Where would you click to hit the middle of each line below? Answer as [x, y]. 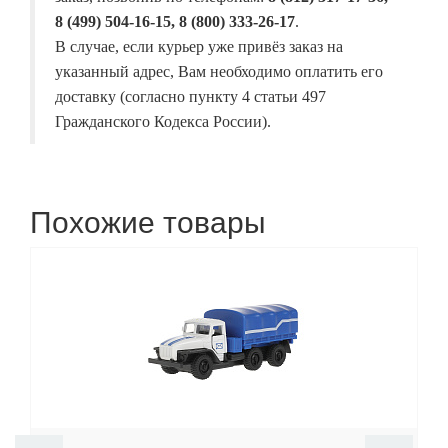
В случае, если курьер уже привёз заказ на [199, 47]
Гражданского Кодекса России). [163, 122]
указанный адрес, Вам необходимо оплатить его [219, 72]
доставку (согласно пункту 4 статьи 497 [190, 97]
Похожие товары [148, 221]
